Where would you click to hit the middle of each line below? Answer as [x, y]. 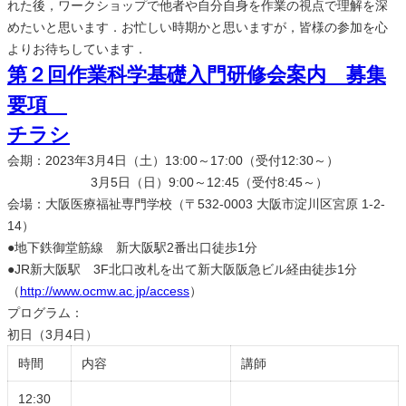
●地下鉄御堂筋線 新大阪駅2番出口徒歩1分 [132, 247]
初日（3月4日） [53, 334]
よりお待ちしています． [77, 48]
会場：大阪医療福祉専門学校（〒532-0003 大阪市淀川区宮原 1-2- [196, 203]
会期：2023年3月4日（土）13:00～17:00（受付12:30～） [173, 160]
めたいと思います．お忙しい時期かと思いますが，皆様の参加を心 [198, 27]
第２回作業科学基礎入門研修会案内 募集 [197, 74]
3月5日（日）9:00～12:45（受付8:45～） [168, 182]
